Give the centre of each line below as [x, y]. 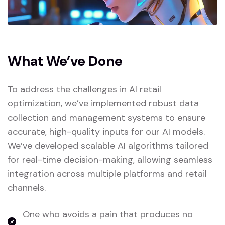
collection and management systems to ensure [106, 118]
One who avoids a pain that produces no [108, 215]
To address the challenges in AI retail [84, 90]
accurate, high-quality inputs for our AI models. [106, 132]
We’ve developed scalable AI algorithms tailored [108, 146]
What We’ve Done [65, 61]
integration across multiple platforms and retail [107, 174]
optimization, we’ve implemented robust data [103, 104]
